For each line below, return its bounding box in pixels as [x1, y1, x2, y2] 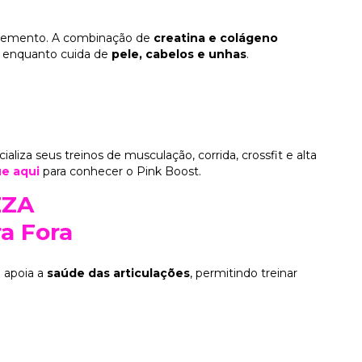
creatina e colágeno [154, 31, 278, 46]
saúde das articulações [47, 265, 190, 280]
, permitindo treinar [190, 265, 297, 280]
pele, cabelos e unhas [112, 47, 246, 62]
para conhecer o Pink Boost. [40, 164, 201, 179]
